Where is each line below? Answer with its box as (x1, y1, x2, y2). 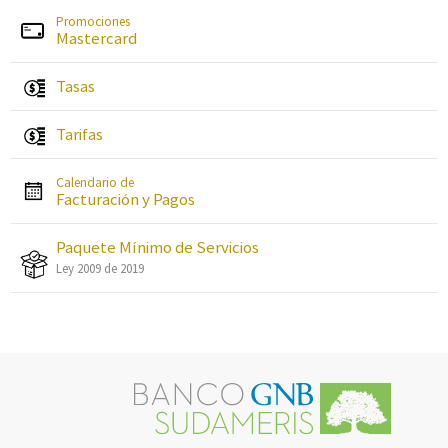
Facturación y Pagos (55, 188, 195, 210)
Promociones (55, 13, 130, 30)
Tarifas (55, 123, 103, 145)
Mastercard (55, 27, 137, 49)
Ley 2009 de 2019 (55, 260, 144, 277)
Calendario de (55, 174, 134, 191)
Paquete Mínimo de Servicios (55, 236, 259, 258)
